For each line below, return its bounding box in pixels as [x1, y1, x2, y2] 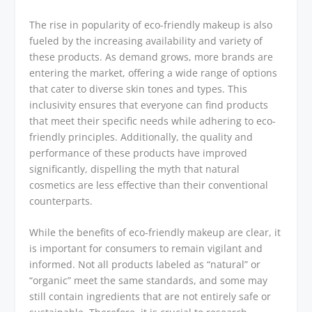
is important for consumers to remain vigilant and [29, 242, 263, 256]
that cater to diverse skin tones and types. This [29, 81, 248, 95]
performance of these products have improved [29, 146, 248, 159]
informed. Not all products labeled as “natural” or [29, 258, 261, 272]
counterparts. [29, 194, 93, 208]
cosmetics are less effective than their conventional [29, 178, 269, 192]
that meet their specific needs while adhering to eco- [29, 114, 276, 127]
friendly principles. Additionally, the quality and [29, 130, 253, 143]
